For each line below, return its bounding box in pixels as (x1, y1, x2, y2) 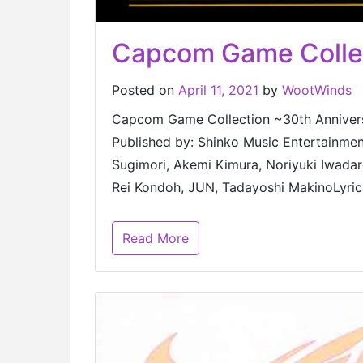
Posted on (112, 82, 178, 99)
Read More (122, 230, 189, 247)
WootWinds (282, 82, 352, 99)
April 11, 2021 (178, 82, 263, 99)
